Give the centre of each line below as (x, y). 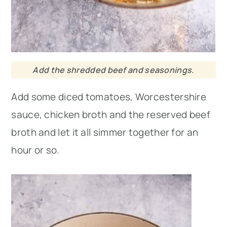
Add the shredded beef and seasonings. (113, 70)
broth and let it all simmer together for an (105, 133)
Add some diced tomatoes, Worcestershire (109, 97)
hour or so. (35, 150)
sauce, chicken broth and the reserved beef (111, 115)
